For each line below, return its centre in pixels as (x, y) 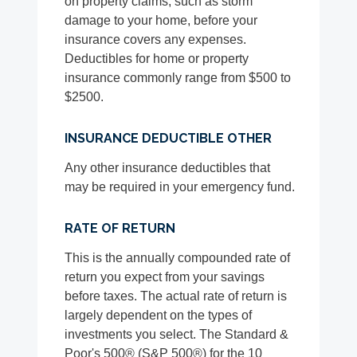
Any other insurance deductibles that (168, 168)
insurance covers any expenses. (156, 40)
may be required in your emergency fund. (180, 187)
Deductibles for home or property (157, 59)
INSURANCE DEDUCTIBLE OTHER (169, 139)
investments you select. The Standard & (177, 335)
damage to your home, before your (161, 21)
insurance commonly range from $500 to (178, 78)
